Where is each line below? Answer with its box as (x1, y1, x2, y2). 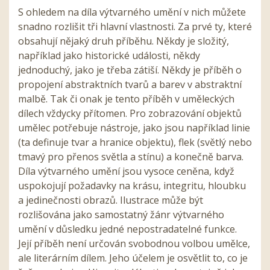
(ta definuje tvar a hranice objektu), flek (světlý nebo (18, 135, 252, 149)
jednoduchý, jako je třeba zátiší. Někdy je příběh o (18, 63, 242, 77)
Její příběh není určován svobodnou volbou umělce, (18, 236, 250, 250)
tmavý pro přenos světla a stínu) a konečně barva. (18, 149, 243, 163)
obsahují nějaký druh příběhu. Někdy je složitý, (18, 34, 229, 48)
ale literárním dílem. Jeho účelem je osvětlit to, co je (18, 251, 248, 265)
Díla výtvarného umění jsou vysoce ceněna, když (18, 164, 234, 178)
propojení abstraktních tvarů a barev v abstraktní (18, 77, 242, 91)
